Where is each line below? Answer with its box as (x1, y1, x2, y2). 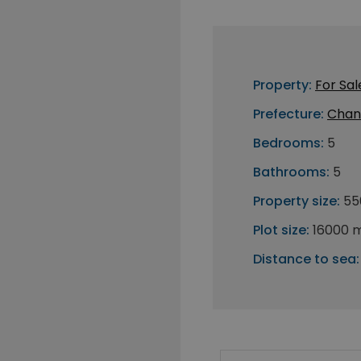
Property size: (253, 192, 340, 210)
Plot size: (253, 221, 309, 239)
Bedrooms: (253, 134, 324, 152)
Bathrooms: (253, 163, 330, 181)
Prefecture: (253, 105, 324, 123)
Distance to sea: (253, 250, 359, 268)
